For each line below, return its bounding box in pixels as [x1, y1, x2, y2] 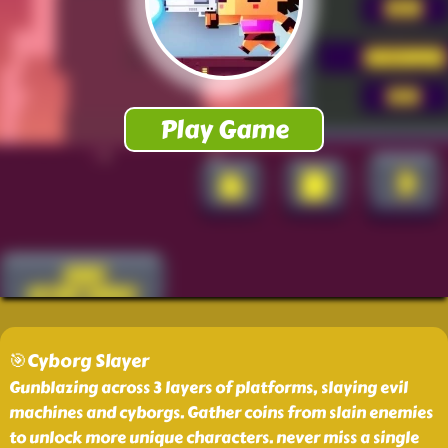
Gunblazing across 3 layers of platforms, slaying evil [8, 375, 408, 400]
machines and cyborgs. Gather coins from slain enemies [8, 400, 433, 425]
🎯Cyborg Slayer [8, 347, 149, 375]
